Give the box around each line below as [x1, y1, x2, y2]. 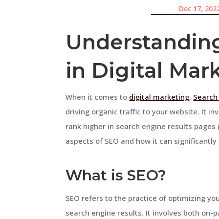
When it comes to [66, 91, 130, 102]
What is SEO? [66, 166, 167, 184]
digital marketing [129, 91, 190, 102]
